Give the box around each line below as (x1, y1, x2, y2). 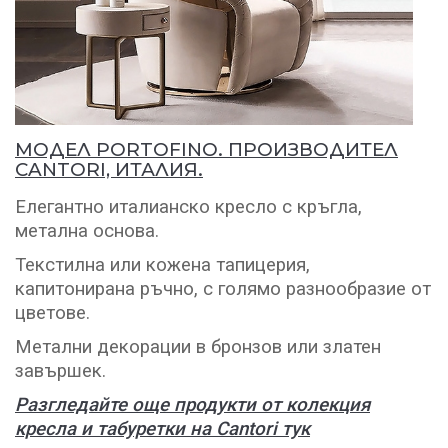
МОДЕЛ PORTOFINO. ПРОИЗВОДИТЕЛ (15, 137, 398, 161)
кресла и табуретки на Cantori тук (15, 417, 310, 440)
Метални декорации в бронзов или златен (15, 335, 381, 358)
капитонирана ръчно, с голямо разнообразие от (15, 277, 431, 300)
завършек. (15, 359, 106, 382)
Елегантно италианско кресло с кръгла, (15, 195, 362, 218)
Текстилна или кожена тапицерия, (15, 253, 310, 276)
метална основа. (15, 219, 159, 242)
